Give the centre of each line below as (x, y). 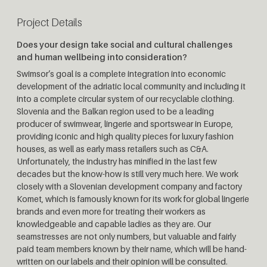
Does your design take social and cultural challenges (125, 44)
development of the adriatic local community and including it (131, 86)
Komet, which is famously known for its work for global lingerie (133, 198)
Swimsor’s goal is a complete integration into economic (121, 73)
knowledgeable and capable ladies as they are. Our (114, 223)
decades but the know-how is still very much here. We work (128, 173)
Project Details (49, 22)
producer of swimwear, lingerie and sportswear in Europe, (125, 123)
